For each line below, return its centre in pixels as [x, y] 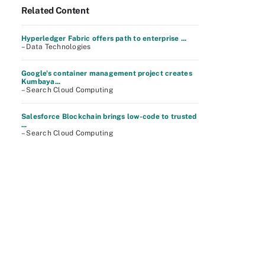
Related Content [55, 10]
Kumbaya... [41, 82]
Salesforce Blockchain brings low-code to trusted [109, 117]
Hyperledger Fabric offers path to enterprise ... [104, 38]
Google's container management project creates [107, 73]
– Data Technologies [56, 47]
